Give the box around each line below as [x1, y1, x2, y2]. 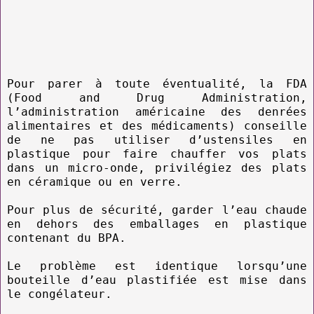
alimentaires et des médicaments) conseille [7, 118, 307, 132]
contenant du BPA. [7, 231, 126, 245]
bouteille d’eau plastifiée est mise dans [7, 273, 307, 287]
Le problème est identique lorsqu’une [7, 259, 307, 273]
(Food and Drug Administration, [7, 90, 307, 104]
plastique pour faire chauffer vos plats [7, 146, 307, 161]
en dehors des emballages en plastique [7, 217, 307, 231]
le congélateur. [7, 287, 112, 301]
